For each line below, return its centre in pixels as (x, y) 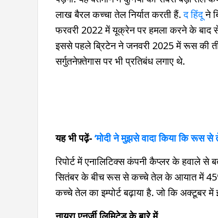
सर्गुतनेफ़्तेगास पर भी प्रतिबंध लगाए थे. (120, 61)
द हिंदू (193, 14)
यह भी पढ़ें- (75, 138)
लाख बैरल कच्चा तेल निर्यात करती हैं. (119, 14)
